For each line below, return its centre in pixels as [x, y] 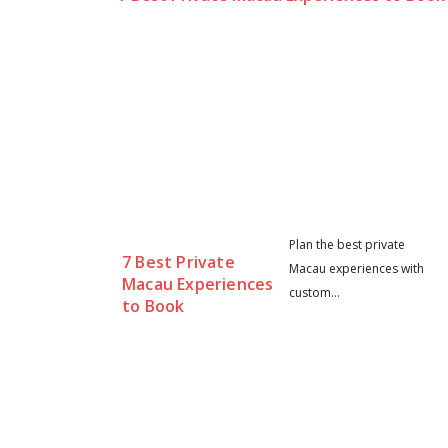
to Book [153, 305]
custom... [314, 292]
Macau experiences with [356, 268]
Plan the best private [346, 244]
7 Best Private [178, 261]
